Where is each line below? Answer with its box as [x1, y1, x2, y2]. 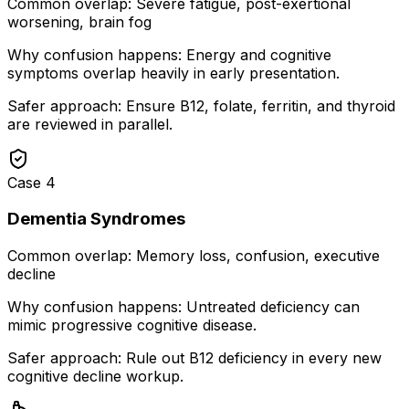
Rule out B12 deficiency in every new [126, 349, 382, 368]
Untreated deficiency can [186, 298, 360, 317]
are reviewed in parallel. [7, 114, 173, 133]
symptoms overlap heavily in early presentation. [7, 63, 340, 82]
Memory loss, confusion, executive [136, 246, 380, 266]
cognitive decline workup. [7, 367, 184, 386]
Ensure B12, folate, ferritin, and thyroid [126, 96, 395, 115]
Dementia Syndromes [7, 208, 185, 230]
